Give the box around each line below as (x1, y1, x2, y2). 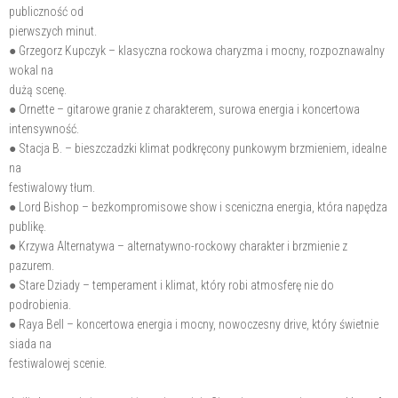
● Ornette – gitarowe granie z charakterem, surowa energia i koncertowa (9, 102, 360, 117)
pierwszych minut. (9, 24, 97, 39)
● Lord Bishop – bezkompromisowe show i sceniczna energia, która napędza (9, 200, 387, 215)
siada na (9, 337, 52, 352)
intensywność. (9, 122, 79, 137)
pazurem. (9, 259, 54, 274)
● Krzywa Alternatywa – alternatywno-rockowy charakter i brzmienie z (9, 239, 347, 254)
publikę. (9, 219, 46, 235)
